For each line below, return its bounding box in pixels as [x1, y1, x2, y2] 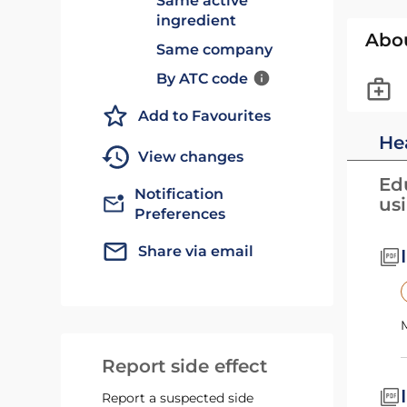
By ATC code [156, 70, 249, 87]
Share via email [138, 243, 254, 260]
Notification [134, 185, 224, 203]
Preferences [134, 205, 226, 223]
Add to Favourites [138, 107, 272, 124]
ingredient [156, 12, 237, 29]
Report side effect [102, 355, 268, 377]
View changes [138, 148, 244, 165]
